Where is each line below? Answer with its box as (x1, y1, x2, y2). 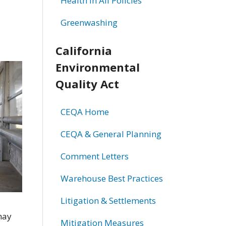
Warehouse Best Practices (60, 172, 163, 184)
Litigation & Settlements (60, 194, 156, 206)
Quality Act (55, 76, 119, 91)
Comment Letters (60, 150, 129, 162)
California (55, 42, 112, 58)
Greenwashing (60, 16, 118, 28)
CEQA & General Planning (60, 128, 161, 140)
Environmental (55, 59, 140, 75)
